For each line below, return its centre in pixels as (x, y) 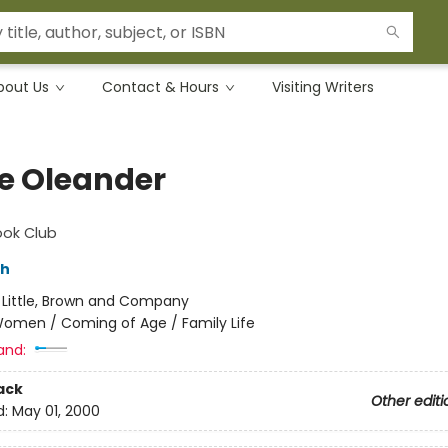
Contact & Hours (160, 87)
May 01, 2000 (55, 411)
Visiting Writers (323, 87)
